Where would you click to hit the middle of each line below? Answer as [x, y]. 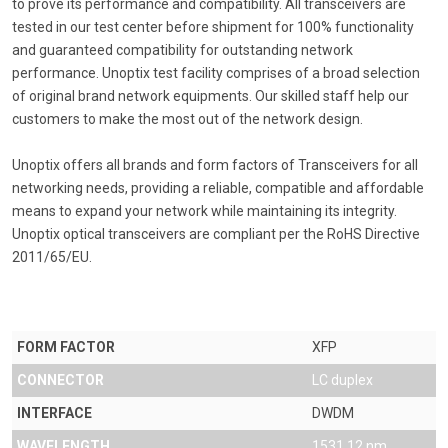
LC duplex [342, 379]
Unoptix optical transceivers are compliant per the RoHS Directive [216, 233]
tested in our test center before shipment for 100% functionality [213, 26]
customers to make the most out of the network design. [187, 118]
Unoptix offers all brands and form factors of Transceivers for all [215, 164]
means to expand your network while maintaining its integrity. [204, 210]
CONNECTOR [60, 379]
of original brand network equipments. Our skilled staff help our [210, 95]
